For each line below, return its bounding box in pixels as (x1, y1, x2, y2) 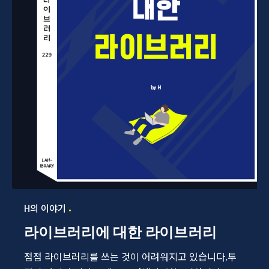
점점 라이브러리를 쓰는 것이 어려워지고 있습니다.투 (24, 249, 237, 264)
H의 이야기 (24, 202, 66, 215)
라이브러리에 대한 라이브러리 (24, 223, 217, 241)
